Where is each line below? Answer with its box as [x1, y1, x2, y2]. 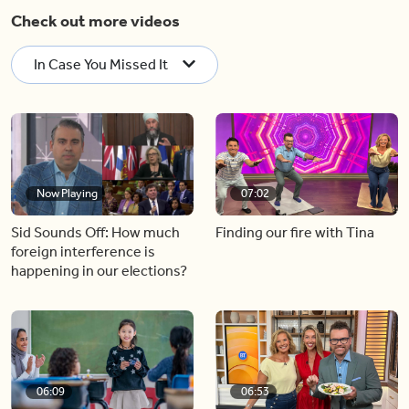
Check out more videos [11, 10, 180, 31]
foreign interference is [11, 243, 155, 260]
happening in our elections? [11, 262, 187, 279]
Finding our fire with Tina [215, 224, 374, 241]
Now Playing [37, 186, 98, 200]
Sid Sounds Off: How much [11, 224, 180, 241]
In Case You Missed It [34, 55, 168, 73]
